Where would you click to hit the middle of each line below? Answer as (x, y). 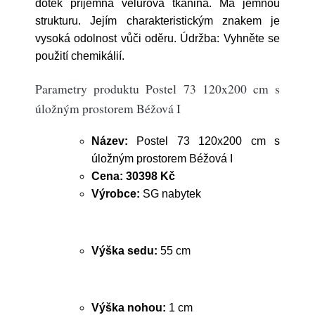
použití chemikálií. (83, 56)
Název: (110, 141)
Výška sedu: (124, 251)
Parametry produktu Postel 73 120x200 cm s (157, 89)
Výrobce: (116, 194)
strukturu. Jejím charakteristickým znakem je (157, 21)
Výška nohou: (129, 308)
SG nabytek (171, 194)
